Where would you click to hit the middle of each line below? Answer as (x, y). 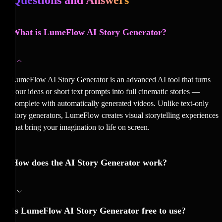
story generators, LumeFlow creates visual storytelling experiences (115, 115)
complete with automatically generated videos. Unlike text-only (110, 103)
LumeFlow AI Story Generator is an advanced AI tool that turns (111, 79)
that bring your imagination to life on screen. (81, 127)
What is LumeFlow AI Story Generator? (89, 32)
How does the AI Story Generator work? (89, 162)
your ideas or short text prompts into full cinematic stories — (106, 91)
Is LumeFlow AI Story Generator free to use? (99, 210)
